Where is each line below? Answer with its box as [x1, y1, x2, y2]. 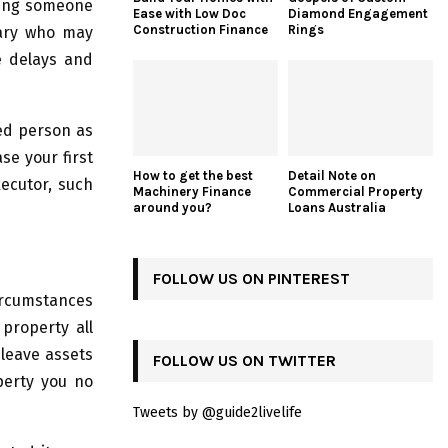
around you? [133, 200, 212, 216]
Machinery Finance [133, 184, 251, 200]
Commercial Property [288, 184, 423, 200]
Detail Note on [288, 168, 376, 184]
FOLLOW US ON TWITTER [153, 351, 336, 371]
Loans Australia [288, 200, 386, 216]
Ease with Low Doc [133, 5, 246, 21]
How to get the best [133, 168, 253, 184]
